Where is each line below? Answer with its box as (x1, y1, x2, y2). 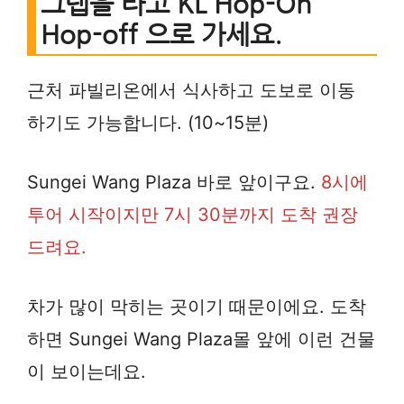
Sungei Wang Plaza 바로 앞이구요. (27, 171, 321, 194)
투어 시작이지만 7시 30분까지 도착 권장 (27, 204, 358, 226)
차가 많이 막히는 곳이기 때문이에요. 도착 (27, 296, 366, 318)
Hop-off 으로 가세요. (41, 19, 282, 50)
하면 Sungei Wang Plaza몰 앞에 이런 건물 (27, 328, 375, 351)
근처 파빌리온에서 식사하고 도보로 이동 (27, 79, 355, 102)
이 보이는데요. (27, 361, 146, 383)
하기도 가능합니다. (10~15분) (27, 112, 269, 134)
